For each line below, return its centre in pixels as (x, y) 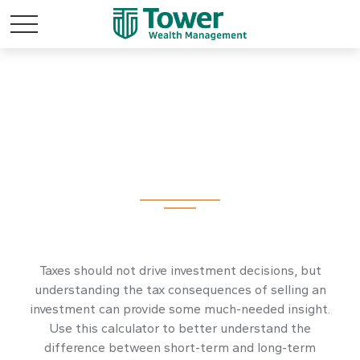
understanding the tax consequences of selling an (180, 290)
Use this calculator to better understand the (180, 328)
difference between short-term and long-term (180, 348)
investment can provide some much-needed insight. (180, 309)
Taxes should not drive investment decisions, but (180, 270)
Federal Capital (180, 137)
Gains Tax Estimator (180, 174)
